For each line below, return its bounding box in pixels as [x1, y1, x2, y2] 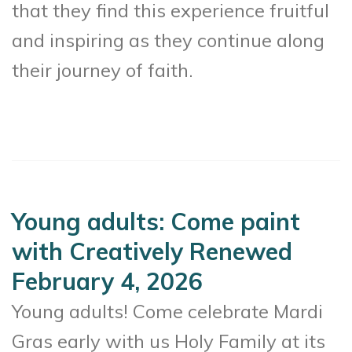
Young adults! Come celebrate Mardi [12, 299, 323, 323]
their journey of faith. [12, 57, 193, 82]
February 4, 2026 [12, 266, 203, 296]
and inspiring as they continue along [12, 27, 324, 52]
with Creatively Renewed [12, 236, 292, 266]
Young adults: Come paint [12, 206, 300, 236]
